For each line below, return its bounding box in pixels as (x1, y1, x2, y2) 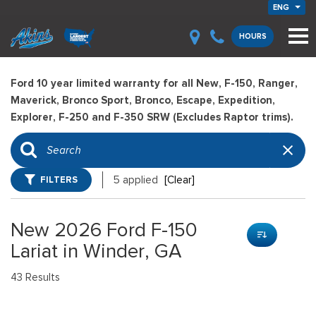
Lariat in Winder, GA (11, 238, 181, 263)
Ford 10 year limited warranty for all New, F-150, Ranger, (11, 77, 298, 90)
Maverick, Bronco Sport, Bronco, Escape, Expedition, (11, 94, 275, 107)
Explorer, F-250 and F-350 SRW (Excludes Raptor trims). (11, 111, 293, 123)
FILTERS (40, 174, 78, 186)
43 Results (11, 271, 60, 284)
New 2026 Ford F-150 (11, 217, 197, 242)
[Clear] (164, 174, 195, 186)
